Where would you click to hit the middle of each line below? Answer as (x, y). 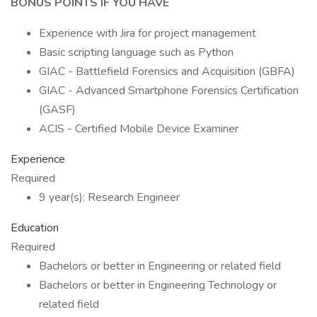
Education (35, 228)
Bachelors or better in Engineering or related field (160, 266)
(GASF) (57, 110)
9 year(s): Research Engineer (109, 197)
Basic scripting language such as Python (136, 52)
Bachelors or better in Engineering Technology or (158, 285)
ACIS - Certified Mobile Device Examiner (139, 129)
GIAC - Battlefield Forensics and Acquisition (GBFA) (167, 71)
